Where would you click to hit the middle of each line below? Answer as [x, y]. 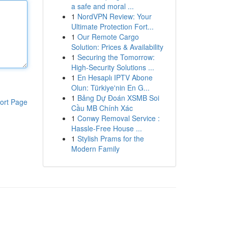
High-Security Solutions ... [112, 67]
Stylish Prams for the [110, 138]
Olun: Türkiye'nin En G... [110, 88]
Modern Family [95, 149]
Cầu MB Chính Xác [102, 108]
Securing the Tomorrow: [116, 57]
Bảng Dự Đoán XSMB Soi [118, 98]
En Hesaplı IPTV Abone [115, 77]
